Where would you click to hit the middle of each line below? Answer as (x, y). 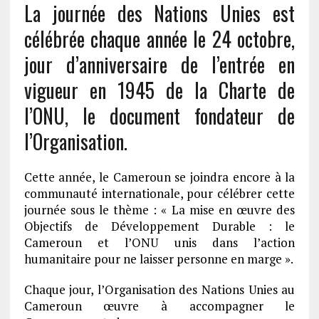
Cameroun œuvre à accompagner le (159, 306)
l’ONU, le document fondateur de (159, 116)
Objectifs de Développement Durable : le (159, 226)
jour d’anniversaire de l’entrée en (159, 64)
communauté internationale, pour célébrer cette (159, 193)
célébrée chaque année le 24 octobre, (159, 39)
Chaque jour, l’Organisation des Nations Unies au (159, 289)
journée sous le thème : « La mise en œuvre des (159, 210)
